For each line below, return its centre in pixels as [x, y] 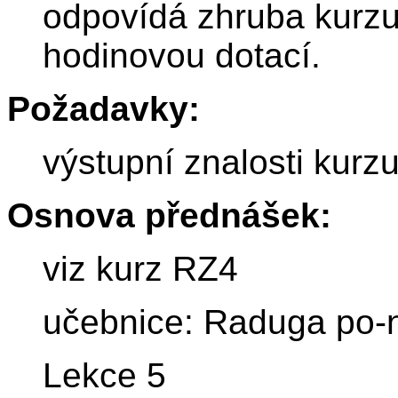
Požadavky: [103, 109]
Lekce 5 [104, 376]
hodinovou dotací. [182, 56]
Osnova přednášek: [169, 216]
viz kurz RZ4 [140, 269]
